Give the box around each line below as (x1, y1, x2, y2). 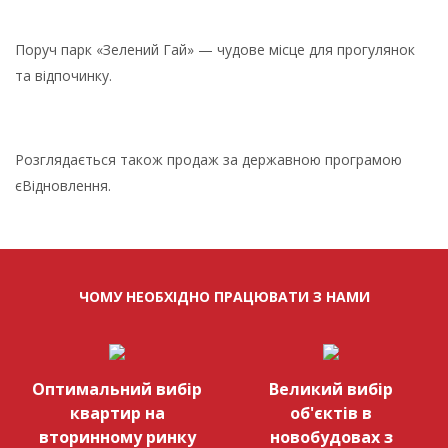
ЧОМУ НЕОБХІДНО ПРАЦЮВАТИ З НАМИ (78, 286, 370, 306)
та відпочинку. (15, 65, 112, 85)
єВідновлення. (15, 175, 111, 195)
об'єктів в (290, 401, 372, 424)
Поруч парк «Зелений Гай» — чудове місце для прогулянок (15, 39, 415, 59)
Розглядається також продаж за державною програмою (15, 149, 402, 169)
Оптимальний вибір (32, 377, 202, 400)
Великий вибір (269, 377, 393, 400)
